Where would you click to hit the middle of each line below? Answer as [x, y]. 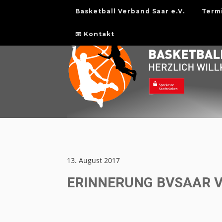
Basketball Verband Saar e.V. [130, 11]
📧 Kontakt [95, 34]
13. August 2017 [93, 160]
